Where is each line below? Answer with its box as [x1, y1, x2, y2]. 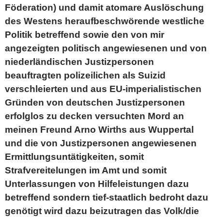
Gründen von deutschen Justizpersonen [5, 97, 185, 108]
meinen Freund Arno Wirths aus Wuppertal [5, 124, 194, 135]
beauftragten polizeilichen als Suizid [5, 70, 166, 80]
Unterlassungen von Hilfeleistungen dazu [5, 179, 189, 189]
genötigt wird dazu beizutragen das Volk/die [5, 206, 199, 216]
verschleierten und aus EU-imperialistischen [5, 84, 201, 94]
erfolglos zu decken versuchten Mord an [5, 111, 184, 121]
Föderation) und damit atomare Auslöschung [5, 2, 204, 13]
